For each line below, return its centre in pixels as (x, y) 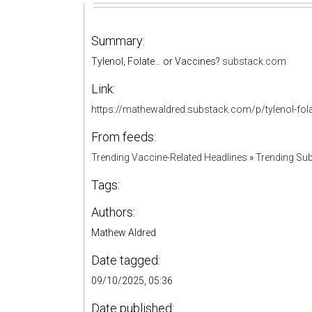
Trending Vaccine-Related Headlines (169, 157)
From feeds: (124, 137)
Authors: (113, 212)
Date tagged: (126, 260)
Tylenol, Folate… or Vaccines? (157, 61)
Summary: (118, 41)
